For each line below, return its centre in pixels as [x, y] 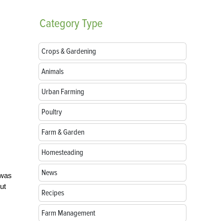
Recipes [53, 193]
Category [59, 23]
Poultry [52, 112]
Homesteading [62, 152]
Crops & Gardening [69, 51]
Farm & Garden [63, 132]
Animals [53, 72]
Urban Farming [63, 92]
